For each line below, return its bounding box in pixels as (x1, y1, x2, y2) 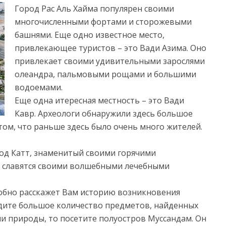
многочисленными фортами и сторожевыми (15, 16, 192, 27)
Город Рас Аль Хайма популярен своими (15, 3, 174, 14)
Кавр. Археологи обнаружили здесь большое (15, 108, 193, 119)
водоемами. (15, 82, 63, 93)
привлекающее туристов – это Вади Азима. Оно (15, 42, 206, 53)
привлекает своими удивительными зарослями (15, 55, 205, 67)
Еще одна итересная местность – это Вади (15, 95, 184, 106)
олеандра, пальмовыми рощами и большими (15, 69, 196, 80)
